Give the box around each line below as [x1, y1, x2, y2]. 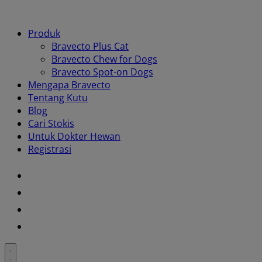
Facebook [27, 198, 70, 211]
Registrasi [28, 143, 71, 156]
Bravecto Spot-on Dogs [51, 65, 153, 78]
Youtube [27, 164, 65, 177]
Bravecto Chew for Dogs [51, 53, 157, 65]
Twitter [27, 215, 58, 228]
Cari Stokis [28, 117, 74, 130]
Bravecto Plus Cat [51, 40, 129, 53]
